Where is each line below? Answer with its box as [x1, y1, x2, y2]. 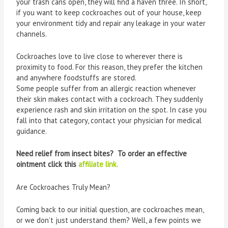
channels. [16, 28, 47, 39]
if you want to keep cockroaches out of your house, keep [16, 7, 202, 17]
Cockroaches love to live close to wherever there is [16, 51, 183, 62]
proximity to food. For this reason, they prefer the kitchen [16, 62, 203, 72]
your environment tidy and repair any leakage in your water [16, 18, 206, 28]
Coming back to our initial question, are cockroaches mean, [16, 205, 204, 215]
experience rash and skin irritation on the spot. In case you [16, 105, 207, 115]
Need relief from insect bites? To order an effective [16, 149, 187, 159]
